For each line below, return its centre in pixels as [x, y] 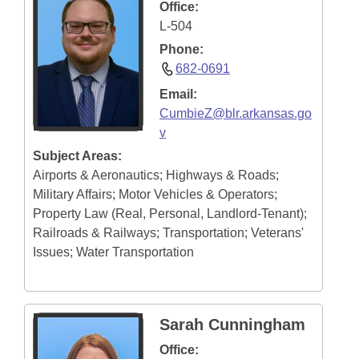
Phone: [182, 49]
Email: [178, 94]
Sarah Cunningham [232, 325]
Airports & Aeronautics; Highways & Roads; [156, 175]
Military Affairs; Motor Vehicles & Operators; [155, 194]
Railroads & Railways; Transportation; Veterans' [168, 233]
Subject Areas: [77, 156]
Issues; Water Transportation [113, 252]
